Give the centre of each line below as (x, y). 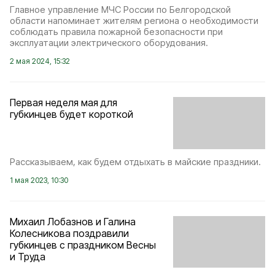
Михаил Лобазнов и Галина (73, 221)
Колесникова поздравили (69, 233)
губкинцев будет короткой (72, 114)
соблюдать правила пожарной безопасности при (116, 32)
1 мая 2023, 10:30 (39, 180)
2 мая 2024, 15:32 (40, 61)
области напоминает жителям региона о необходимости (134, 21)
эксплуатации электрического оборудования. (109, 43)
